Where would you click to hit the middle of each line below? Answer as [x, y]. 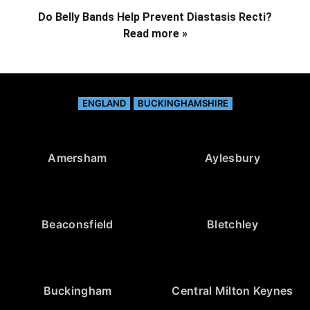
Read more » [155, 34]
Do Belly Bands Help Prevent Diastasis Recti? [155, 17]
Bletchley [232, 225]
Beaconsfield [77, 225]
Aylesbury [232, 158]
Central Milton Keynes [232, 291]
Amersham [77, 158]
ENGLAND [104, 103]
